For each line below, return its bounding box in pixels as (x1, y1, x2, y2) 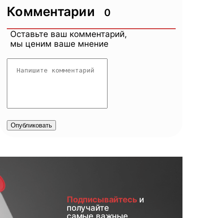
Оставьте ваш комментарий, (10, 29, 127, 39)
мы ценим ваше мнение (10, 38, 109, 49)
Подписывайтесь (66, 194, 137, 204)
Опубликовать (11, 121, 52, 129)
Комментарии (7, 3, 95, 19)
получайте (66, 202, 109, 213)
